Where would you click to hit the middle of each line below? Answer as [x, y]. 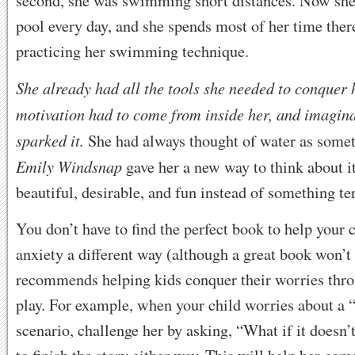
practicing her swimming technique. [132, 52]
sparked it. [52, 140]
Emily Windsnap [69, 166]
